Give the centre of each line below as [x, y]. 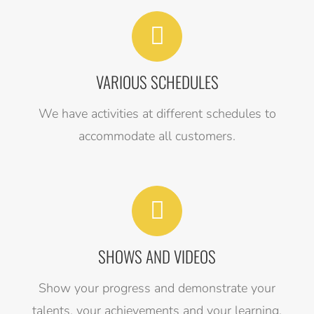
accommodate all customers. [157, 136]
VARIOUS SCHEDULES [157, 82]
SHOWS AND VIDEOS [157, 257]
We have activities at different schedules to [157, 114]
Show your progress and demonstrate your [157, 288]
